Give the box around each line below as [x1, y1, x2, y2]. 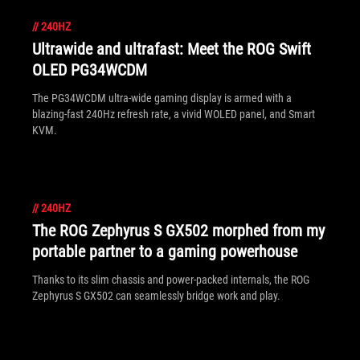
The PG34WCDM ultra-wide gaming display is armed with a [32, 92, 292, 104]
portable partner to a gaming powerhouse [32, 242, 297, 261]
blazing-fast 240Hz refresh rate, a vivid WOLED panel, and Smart [32, 108, 315, 121]
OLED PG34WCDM [32, 60, 147, 80]
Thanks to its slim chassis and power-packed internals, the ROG [32, 273, 309, 286]
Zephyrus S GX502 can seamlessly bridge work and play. [32, 289, 280, 302]
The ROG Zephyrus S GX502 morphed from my [32, 221, 325, 240]
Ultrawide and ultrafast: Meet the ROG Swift [32, 39, 311, 59]
